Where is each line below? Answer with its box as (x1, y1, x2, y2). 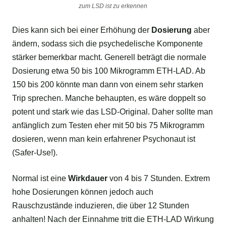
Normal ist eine (12, 174, 68, 183)
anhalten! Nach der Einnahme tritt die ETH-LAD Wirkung (12, 215, 214, 224)
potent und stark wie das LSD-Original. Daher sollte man (12, 107, 213, 117)
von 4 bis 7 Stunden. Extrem (107, 174, 210, 183)
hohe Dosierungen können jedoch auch (12, 188, 153, 197)
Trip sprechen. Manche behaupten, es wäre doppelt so (12, 94, 206, 103)
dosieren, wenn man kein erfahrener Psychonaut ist (12, 135, 195, 144)
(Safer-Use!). (12, 148, 58, 157)
